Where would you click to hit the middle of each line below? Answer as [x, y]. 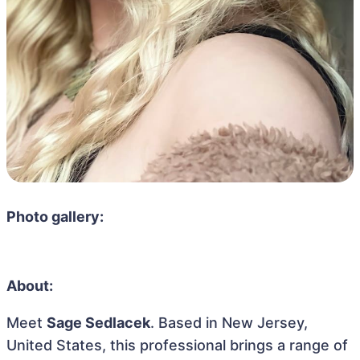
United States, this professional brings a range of [177, 345]
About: [30, 285]
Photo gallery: [55, 216]
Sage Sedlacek [98, 322]
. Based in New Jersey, [229, 322]
